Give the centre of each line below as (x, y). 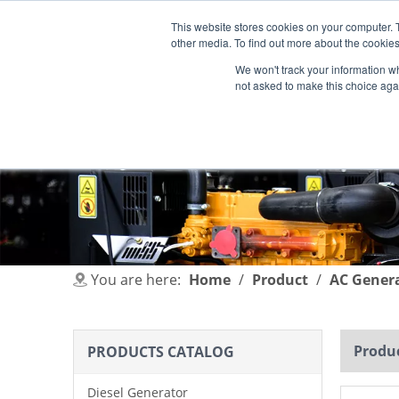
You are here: (136, 280)
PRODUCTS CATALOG (161, 352)
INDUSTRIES (340, 105)
